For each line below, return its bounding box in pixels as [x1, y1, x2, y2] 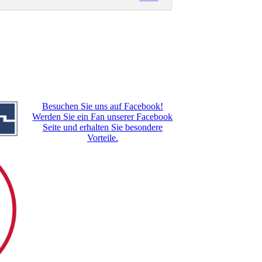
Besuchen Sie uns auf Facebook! [42, 101, 163, 112]
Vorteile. [87, 133, 118, 143]
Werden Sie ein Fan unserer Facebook [32, 112, 173, 122]
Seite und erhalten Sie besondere [42, 122, 163, 133]
